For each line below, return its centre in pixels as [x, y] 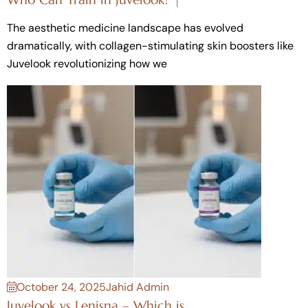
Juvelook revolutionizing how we [87, 63]
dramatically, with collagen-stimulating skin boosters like [150, 45]
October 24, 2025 [61, 287]
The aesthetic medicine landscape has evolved [125, 27]
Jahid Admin [137, 287]
